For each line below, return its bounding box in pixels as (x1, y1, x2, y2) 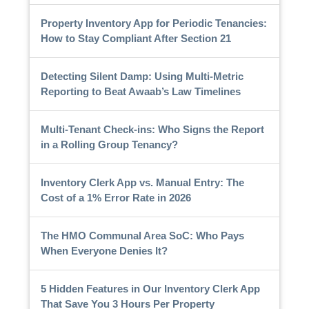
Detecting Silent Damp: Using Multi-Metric (40, 70, 243, 82)
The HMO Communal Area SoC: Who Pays (40, 229, 244, 241)
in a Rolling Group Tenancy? (40, 138, 178, 150)
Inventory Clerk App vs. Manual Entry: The (40, 176, 244, 188)
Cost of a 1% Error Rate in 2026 (40, 191, 191, 203)
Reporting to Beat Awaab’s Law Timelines (40, 85, 241, 97)
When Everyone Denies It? (40, 244, 168, 257)
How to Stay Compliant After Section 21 (40, 32, 231, 44)
